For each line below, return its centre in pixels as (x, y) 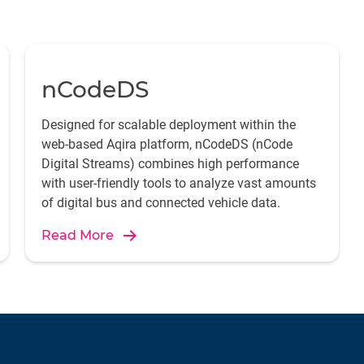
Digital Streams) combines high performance (170, 164)
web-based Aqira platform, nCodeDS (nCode (167, 144)
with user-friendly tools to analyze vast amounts (178, 183)
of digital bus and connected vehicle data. (160, 203)
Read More (77, 235)
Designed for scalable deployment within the (168, 125)
